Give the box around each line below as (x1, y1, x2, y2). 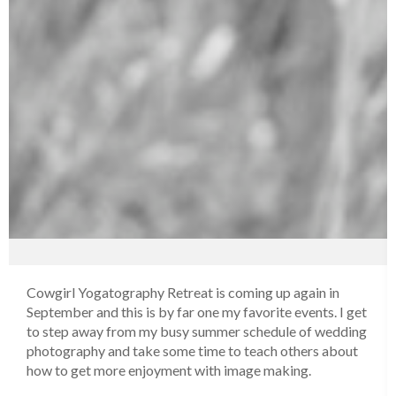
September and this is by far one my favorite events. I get (27, 303, 367, 321)
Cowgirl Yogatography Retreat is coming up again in (27, 284, 339, 301)
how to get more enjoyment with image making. (27, 362, 311, 379)
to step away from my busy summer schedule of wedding (27, 323, 367, 340)
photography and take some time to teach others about (27, 342, 358, 360)
